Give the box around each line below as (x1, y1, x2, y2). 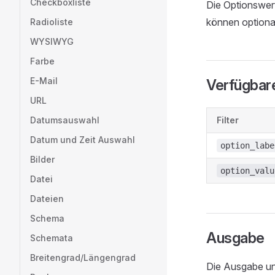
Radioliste (30, 17, 73, 27)
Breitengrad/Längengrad (30, 252, 136, 263)
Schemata (30, 233, 73, 243)
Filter (217, 115, 239, 125)
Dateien (30, 193, 64, 204)
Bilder (30, 154, 55, 165)
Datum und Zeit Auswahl (30, 134, 135, 145)
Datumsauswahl (30, 115, 99, 125)
